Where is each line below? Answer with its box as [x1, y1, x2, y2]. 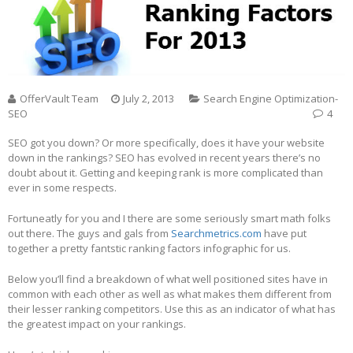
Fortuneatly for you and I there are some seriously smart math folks [8, 211, 331, 226]
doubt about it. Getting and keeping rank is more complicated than [8, 165, 323, 180]
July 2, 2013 [123, 91, 174, 106]
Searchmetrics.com [171, 226, 262, 241]
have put [262, 226, 307, 241]
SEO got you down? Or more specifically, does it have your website [8, 136, 325, 150]
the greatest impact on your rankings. [8, 317, 186, 332]
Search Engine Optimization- [203, 91, 338, 106]
